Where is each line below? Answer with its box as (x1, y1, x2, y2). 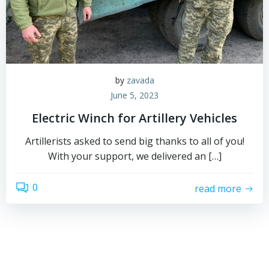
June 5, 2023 (110, 89, 159, 101)
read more (195, 181, 241, 195)
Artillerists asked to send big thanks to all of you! (25, 134, 244, 148)
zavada (126, 74, 154, 86)
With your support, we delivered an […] (47, 150, 222, 163)
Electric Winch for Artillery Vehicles (32, 110, 237, 126)
